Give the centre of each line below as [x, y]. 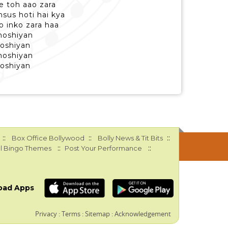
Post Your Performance [103, 148]
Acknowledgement [143, 214]
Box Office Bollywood [48, 138]
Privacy [46, 214]
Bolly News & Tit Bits [130, 138]
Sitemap [98, 214]
